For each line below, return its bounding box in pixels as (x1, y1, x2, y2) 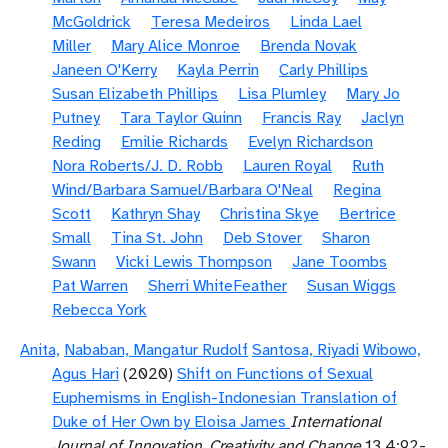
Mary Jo (346, 84, 400, 104)
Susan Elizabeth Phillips (52, 84, 218, 104)
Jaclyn (361, 108, 404, 128)
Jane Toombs (292, 252, 387, 272)
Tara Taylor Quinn (120, 108, 242, 128)
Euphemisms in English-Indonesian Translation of (52, 388, 397, 408)
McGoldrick (52, 12, 131, 32)
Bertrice (339, 204, 396, 224)
